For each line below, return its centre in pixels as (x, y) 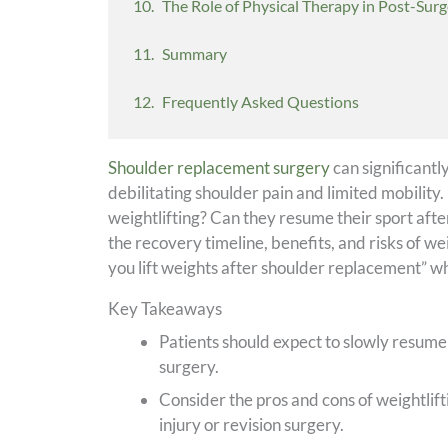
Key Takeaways (164, 308)
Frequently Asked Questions (260, 101)
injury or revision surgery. (251, 424)
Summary (194, 53)
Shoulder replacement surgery (218, 167)
